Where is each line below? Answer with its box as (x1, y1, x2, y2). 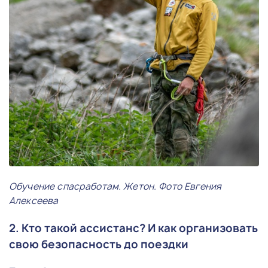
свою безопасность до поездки (9, 236, 188, 252)
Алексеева (9, 194, 59, 207)
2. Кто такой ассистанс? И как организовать (9, 220, 258, 236)
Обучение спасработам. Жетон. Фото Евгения (9, 179, 222, 193)
